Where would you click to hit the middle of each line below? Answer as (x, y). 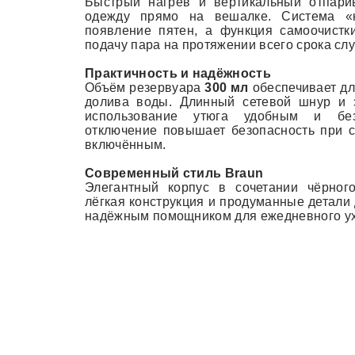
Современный (134, 173)
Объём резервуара (145, 88)
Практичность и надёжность (178, 73)
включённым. (126, 145)
